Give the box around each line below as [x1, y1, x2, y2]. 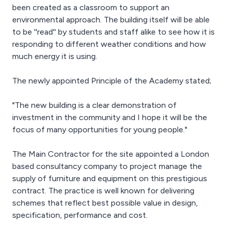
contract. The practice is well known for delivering [12, 186, 194, 195]
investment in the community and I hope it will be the [12, 112, 207, 122]
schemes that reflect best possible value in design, [12, 198, 198, 208]
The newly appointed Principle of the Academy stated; [12, 76, 211, 85]
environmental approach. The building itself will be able [12, 15, 210, 24]
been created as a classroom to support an [12, 3, 169, 12]
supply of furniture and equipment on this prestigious [12, 174, 207, 183]
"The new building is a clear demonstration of [12, 100, 177, 110]
